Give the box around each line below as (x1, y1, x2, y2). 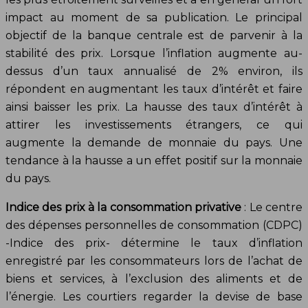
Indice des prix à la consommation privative (5, 200, 241, 214)
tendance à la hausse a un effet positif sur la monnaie (5, 153, 302, 167)
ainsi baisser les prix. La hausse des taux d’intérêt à (5, 100, 302, 113)
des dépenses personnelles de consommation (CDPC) (5, 218, 302, 232)
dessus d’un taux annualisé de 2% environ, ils (5, 64, 302, 78)
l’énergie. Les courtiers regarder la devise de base (5, 289, 302, 303)
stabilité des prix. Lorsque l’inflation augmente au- (5, 46, 302, 60)
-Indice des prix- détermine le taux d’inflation (5, 236, 302, 250)
